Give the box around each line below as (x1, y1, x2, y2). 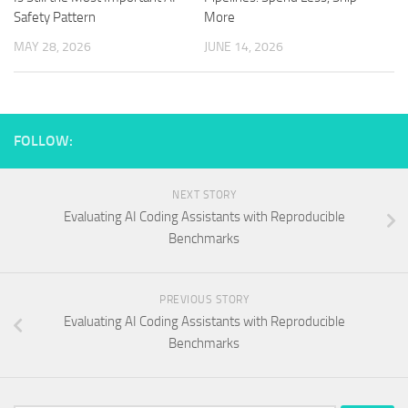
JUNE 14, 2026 (204, 39, 283, 55)
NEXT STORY (172, 189, 236, 202)
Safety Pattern (14, 9, 96, 25)
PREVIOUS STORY (159, 293, 249, 307)
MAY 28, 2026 (14, 39, 91, 55)
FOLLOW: (14, 132, 73, 150)
